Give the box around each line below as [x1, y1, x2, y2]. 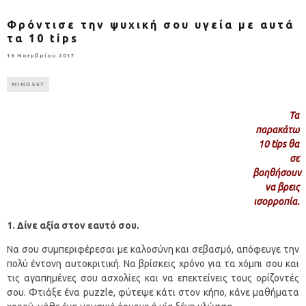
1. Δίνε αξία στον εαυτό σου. [7, 220, 139, 232]
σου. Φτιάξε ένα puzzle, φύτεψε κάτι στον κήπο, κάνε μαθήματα [7, 287, 299, 298]
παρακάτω [255, 124, 299, 136]
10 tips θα [258, 139, 299, 150]
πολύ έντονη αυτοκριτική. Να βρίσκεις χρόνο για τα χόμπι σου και [7, 258, 299, 270]
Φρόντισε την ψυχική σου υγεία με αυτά [7, 18, 294, 31]
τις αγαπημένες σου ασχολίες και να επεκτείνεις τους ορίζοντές [7, 273, 299, 284]
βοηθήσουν [253, 167, 301, 179]
